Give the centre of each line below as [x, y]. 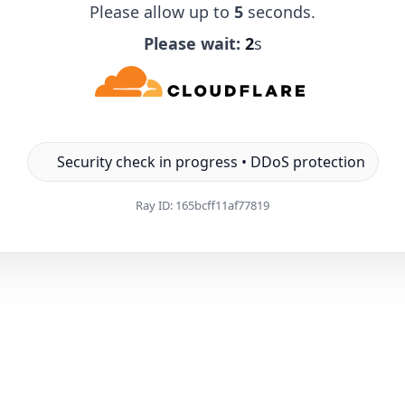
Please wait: [192, 43]
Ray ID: [155, 205]
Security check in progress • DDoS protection [211, 161]
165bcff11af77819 [222, 205]
